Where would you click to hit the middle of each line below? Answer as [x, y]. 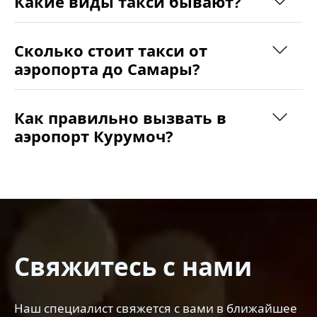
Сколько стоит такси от [111, 51]
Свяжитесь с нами [133, 267]
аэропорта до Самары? [107, 69]
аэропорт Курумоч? [94, 136]
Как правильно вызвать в [120, 118]
